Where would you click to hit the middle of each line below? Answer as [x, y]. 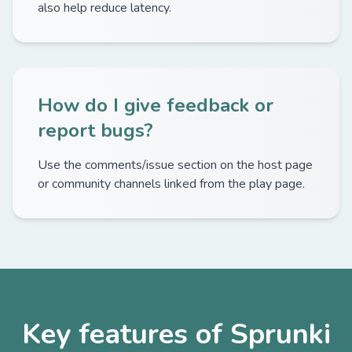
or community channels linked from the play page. [171, 184]
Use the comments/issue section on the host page [175, 165]
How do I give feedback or [156, 105]
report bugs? [95, 130]
